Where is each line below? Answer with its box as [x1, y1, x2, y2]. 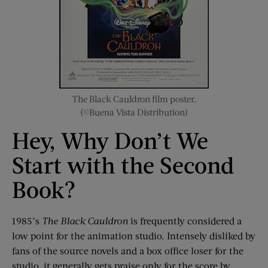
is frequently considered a [128, 215, 242, 227]
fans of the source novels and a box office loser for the [12, 245, 243, 257]
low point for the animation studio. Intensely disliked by [12, 230, 255, 242]
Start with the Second [12, 151, 234, 179]
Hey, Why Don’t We [12, 126, 208, 154]
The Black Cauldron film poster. [72, 93, 196, 105]
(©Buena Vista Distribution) [80, 106, 188, 118]
